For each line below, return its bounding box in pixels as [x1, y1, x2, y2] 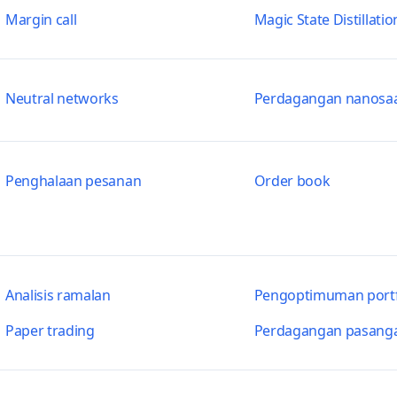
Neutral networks [4, 89, 119, 108]
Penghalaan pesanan [4, 171, 142, 191]
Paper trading [4, 321, 95, 340]
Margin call [4, 10, 77, 29]
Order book [253, 171, 331, 191]
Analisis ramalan [4, 285, 111, 305]
